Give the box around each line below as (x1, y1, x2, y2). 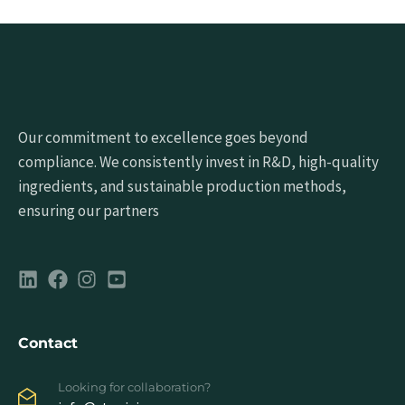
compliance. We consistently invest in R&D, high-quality (18, 152, 379, 173)
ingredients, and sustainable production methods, (18, 176, 346, 197)
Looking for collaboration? (58, 380, 211, 395)
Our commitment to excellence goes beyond (18, 127, 308, 148)
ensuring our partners (18, 201, 159, 221)
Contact (18, 334, 78, 353)
